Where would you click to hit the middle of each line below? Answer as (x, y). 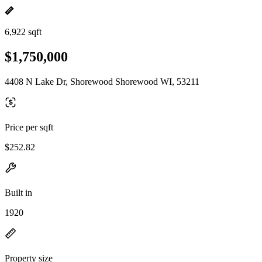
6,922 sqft (23, 32)
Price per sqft (29, 127)
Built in (18, 192)
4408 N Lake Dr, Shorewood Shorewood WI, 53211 (102, 81)
